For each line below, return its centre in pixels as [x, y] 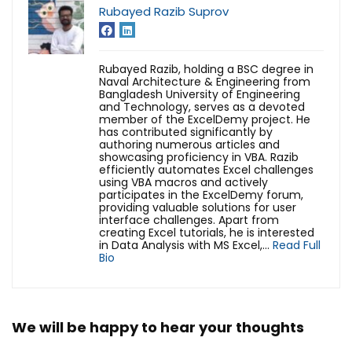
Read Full [297, 245]
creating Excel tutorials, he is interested [207, 232]
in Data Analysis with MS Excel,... [186, 245]
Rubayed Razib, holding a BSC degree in [206, 69]
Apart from [249, 220]
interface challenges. [159, 220]
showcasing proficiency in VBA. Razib [199, 157]
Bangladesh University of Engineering [200, 94]
